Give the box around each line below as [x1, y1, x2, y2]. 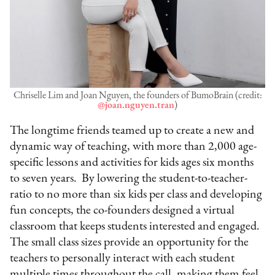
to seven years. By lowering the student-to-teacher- [10, 172, 248, 185]
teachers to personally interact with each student [10, 252, 235, 265]
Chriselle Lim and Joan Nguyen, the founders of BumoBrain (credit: [13, 91, 262, 101]
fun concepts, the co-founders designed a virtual [10, 204, 235, 217]
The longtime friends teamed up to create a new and [10, 125, 255, 137]
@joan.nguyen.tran [98, 101, 174, 111]
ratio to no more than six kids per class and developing [10, 188, 263, 201]
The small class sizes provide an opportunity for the [10, 236, 249, 249]
